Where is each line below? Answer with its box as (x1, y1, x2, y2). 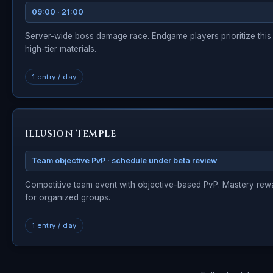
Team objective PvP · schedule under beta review (32, 156, 217, 165)
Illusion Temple (25, 127, 116, 140)
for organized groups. (25, 193, 110, 202)
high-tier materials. (25, 44, 96, 54)
